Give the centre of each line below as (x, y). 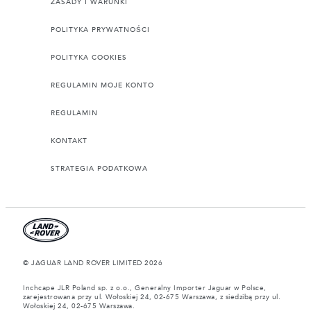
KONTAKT (69, 141)
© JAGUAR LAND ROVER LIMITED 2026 (93, 263)
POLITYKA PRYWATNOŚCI (100, 30)
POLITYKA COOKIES (89, 58)
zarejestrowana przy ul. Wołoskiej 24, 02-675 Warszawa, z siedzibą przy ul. (152, 297)
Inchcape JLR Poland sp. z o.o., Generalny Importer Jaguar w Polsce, (145, 288)
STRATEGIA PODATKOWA (99, 169)
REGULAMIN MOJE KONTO (102, 86)
